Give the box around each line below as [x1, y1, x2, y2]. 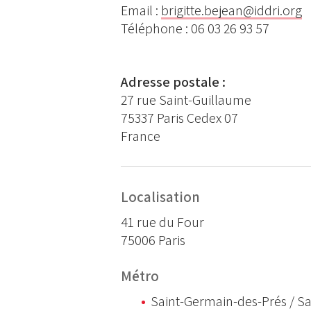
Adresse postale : [120, 73, 228, 92]
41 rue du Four [120, 213, 204, 232]
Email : [120, 1, 161, 20]
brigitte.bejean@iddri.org [160, 1, 302, 20]
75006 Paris [120, 231, 185, 250]
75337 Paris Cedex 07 [120, 109, 238, 128]
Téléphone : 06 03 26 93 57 [120, 19, 269, 38]
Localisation [120, 187, 200, 207]
